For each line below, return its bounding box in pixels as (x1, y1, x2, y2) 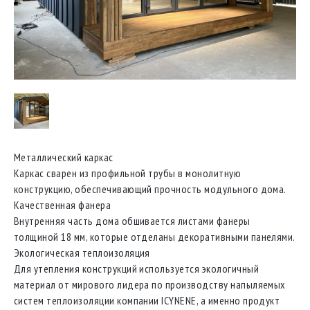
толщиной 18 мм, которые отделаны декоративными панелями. (14, 230, 295, 244)
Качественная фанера (14, 198, 111, 212)
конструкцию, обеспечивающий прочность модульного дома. (14, 182, 286, 197)
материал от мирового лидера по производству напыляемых (14, 277, 286, 292)
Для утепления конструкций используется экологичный (14, 262, 259, 276)
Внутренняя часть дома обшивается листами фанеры (14, 214, 250, 228)
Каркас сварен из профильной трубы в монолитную (14, 166, 241, 181)
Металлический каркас (14, 150, 113, 165)
